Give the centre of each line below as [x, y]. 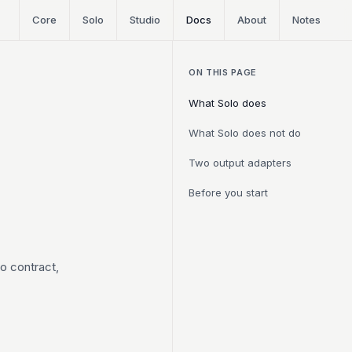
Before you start [228, 192]
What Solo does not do [245, 133]
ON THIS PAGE [223, 72]
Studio [145, 20]
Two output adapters [240, 163]
